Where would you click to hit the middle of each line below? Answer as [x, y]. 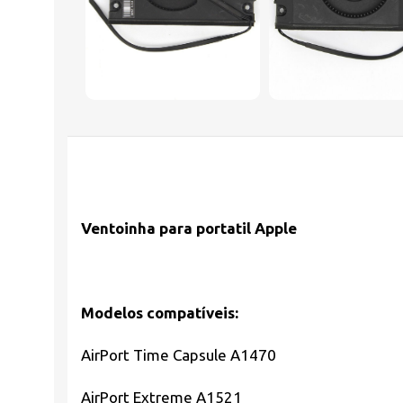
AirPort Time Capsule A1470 [179, 354]
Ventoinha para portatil [166, 228]
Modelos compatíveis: [160, 312]
